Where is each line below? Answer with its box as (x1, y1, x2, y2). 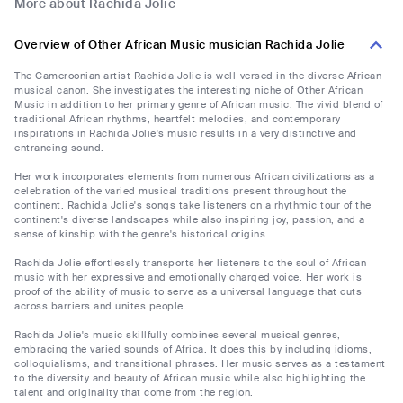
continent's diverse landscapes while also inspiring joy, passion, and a (14, 213, 365, 227)
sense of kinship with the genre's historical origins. (14, 228, 269, 241)
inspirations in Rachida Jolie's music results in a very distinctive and (14, 127, 357, 140)
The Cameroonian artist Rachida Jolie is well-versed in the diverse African (14, 69, 381, 83)
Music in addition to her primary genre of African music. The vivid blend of (14, 98, 383, 112)
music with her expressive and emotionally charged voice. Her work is (14, 271, 362, 284)
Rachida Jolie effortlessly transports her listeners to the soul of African (14, 256, 366, 270)
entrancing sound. (14, 141, 104, 155)
